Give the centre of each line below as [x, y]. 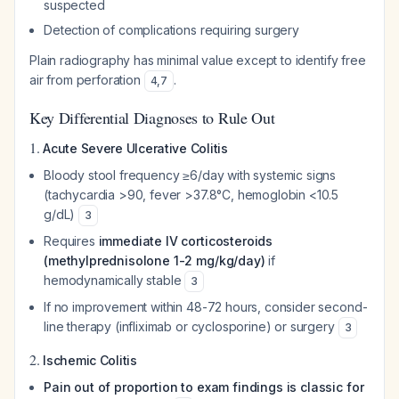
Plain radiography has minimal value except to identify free [198, 60]
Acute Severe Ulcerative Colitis [135, 148]
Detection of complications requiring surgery [171, 30]
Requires [71, 241]
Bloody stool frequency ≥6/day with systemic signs [190, 175]
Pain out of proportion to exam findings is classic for [204, 387]
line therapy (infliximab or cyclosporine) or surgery [191, 326]
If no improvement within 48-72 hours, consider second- [206, 307]
